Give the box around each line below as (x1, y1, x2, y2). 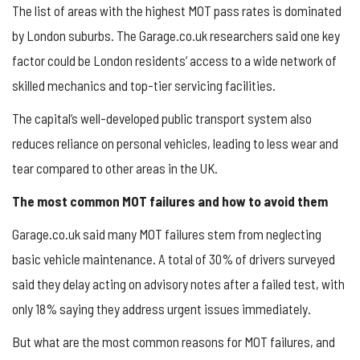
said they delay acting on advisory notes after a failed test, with (12, 275, 345, 292)
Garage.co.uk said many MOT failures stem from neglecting (12, 225, 321, 242)
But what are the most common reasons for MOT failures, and (12, 333, 335, 350)
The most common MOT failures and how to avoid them (12, 192, 328, 209)
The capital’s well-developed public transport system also (12, 109, 312, 126)
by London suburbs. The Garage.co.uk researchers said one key (12, 27, 340, 43)
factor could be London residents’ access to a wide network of (12, 51, 337, 68)
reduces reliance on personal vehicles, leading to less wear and (12, 134, 338, 151)
